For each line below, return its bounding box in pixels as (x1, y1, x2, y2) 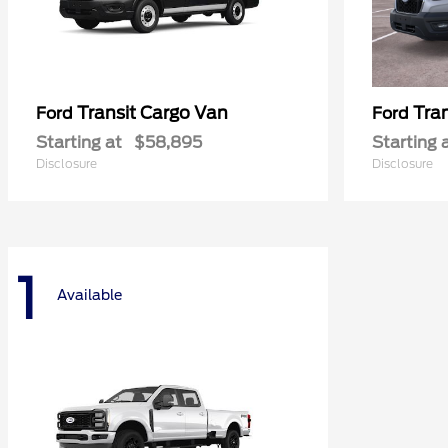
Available (57, 287, 122, 304)
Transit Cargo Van (77, 102, 228, 123)
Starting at (36, 132, 122, 152)
